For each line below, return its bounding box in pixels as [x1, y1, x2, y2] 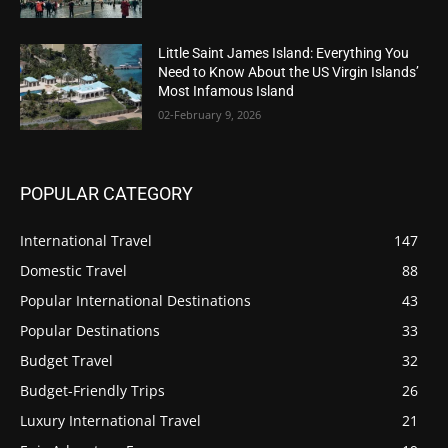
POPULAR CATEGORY [20, 182, 193, 204]
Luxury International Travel [20, 410, 201, 430]
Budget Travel [20, 350, 113, 370]
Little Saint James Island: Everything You [158, 45, 410, 62]
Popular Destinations [20, 320, 160, 340]
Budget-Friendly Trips [20, 380, 165, 400]
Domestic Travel [20, 260, 127, 280]
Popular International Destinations [20, 290, 251, 310]
